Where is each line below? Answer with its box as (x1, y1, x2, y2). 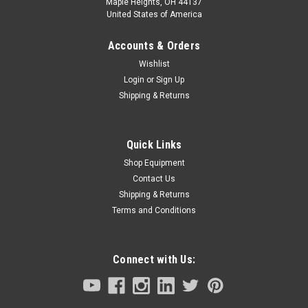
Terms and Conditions (112, 205, 196, 215)
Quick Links (126, 137, 182, 151)
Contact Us (133, 173, 175, 184)
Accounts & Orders (107, 38, 201, 52)
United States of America (106, 9, 202, 19)
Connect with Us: (113, 252, 195, 266)
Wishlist (138, 58, 170, 69)
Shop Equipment (123, 157, 185, 168)
